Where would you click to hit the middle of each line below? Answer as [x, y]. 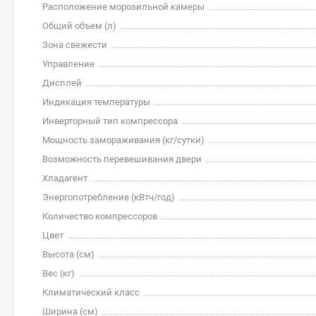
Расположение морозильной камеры [123, 7]
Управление [68, 64]
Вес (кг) [59, 273]
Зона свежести [75, 45]
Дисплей [62, 83]
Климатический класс [91, 292]
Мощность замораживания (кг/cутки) [123, 140]
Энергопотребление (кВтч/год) [109, 197]
